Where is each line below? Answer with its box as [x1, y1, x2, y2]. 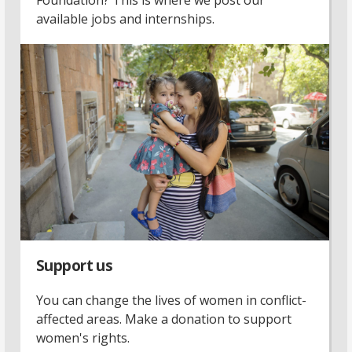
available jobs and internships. [36, 9, 214, 27]
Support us [36, 254, 113, 276]
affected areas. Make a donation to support [36, 310, 291, 328]
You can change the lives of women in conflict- [36, 291, 306, 309]
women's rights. [36, 328, 130, 346]
